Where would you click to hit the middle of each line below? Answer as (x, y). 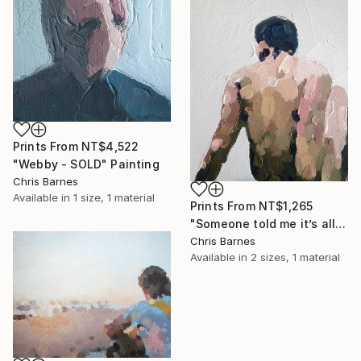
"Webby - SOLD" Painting (86, 164)
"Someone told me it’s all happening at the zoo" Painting (341, 224)
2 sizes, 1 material (295, 257)
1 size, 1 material (114, 197)
